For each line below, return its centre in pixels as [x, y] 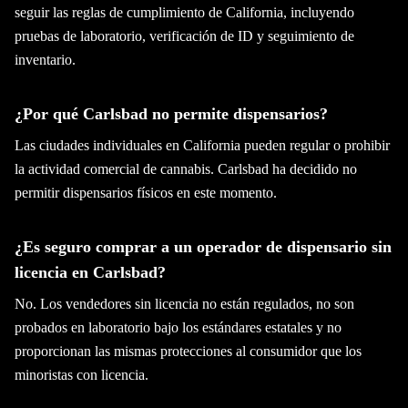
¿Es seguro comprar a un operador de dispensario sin [203, 247]
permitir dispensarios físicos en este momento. [146, 193]
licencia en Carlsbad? [90, 272]
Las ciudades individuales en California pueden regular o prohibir [202, 145]
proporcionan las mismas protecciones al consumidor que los [188, 351]
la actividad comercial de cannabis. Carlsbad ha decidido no [186, 169]
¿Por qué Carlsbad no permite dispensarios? [171, 114]
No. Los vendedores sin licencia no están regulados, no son [184, 304]
